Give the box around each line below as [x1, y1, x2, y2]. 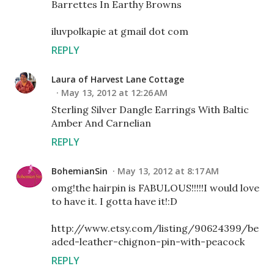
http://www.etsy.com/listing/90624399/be [51, 222, 259, 234]
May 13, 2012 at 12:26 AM [61, 87, 168, 98]
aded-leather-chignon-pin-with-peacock [51, 235, 245, 248]
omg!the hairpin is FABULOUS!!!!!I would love [51, 182, 259, 194]
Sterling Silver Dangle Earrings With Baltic [51, 103, 249, 116]
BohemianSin [51, 165, 108, 177]
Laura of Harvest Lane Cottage [51, 73, 184, 85]
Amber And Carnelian [51, 117, 151, 129]
